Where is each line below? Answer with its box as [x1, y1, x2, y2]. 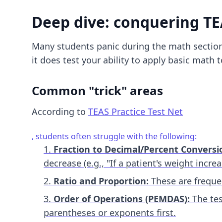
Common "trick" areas [32, 82, 163, 99]
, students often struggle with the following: [32, 131, 197, 142]
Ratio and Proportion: [54, 175, 149, 187]
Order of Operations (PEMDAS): [54, 193, 190, 205]
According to [32, 106, 88, 117]
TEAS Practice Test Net [88, 106, 183, 117]
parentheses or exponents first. [44, 207, 176, 219]
